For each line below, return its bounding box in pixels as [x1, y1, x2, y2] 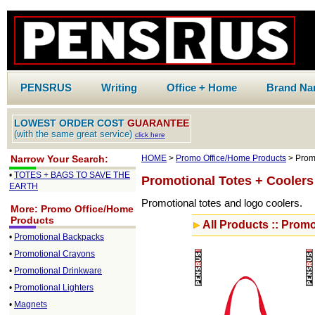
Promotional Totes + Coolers [141, 174, 314, 188]
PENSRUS [20, 82, 72, 94]
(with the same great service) [14, 129, 135, 139]
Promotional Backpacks [14, 232, 104, 242]
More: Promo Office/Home [11, 203, 134, 214]
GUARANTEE [127, 117, 189, 129]
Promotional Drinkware [14, 266, 102, 276]
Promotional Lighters [14, 283, 94, 292]
